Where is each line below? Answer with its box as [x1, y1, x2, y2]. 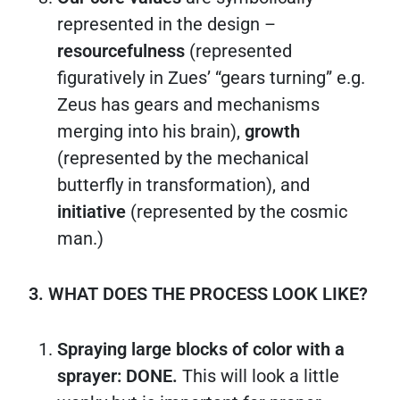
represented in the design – [57, 12, 276, 35]
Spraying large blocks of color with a [57, 337, 345, 360]
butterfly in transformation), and [57, 173, 310, 196]
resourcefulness [57, 39, 189, 62]
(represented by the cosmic [130, 200, 347, 222]
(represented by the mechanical [57, 146, 309, 169]
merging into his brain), [57, 120, 245, 142]
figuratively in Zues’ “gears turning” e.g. [57, 66, 365, 88]
